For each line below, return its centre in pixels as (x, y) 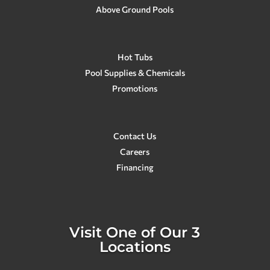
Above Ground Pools (135, 9)
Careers (135, 151)
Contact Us (135, 136)
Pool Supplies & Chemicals (135, 72)
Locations (135, 246)
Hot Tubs (135, 57)
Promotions (135, 88)
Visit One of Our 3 (135, 232)
